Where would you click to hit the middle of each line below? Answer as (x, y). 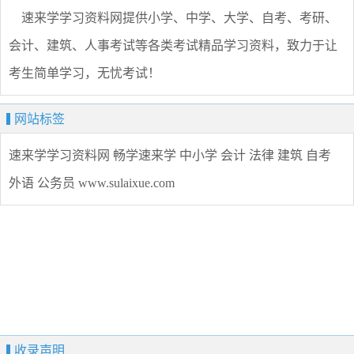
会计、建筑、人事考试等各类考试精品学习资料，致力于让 (173, 46)
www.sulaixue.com (126, 183)
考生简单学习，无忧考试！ (85, 73)
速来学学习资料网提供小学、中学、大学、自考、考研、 (173, 18)
